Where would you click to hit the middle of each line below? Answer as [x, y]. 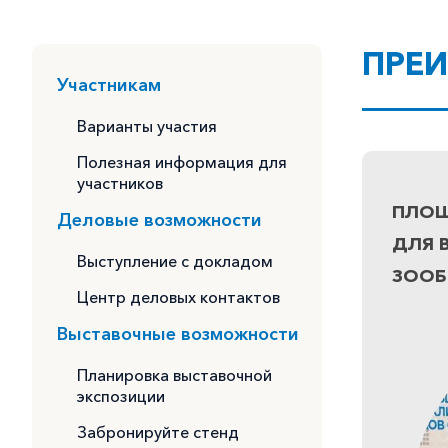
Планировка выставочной [174, 374]
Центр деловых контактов [178, 296]
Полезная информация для [182, 161]
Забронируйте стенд [158, 431]
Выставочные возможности [178, 333]
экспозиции [121, 395]
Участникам [109, 84]
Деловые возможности [159, 219]
